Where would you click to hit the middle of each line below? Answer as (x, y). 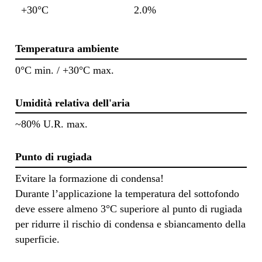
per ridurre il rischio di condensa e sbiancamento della (130, 224)
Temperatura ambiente (67, 49)
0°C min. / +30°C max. (65, 70)
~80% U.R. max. (51, 124)
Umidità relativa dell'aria (73, 103)
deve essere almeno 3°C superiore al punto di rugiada (129, 208)
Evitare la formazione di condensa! (89, 178)
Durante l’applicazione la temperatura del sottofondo (127, 193)
